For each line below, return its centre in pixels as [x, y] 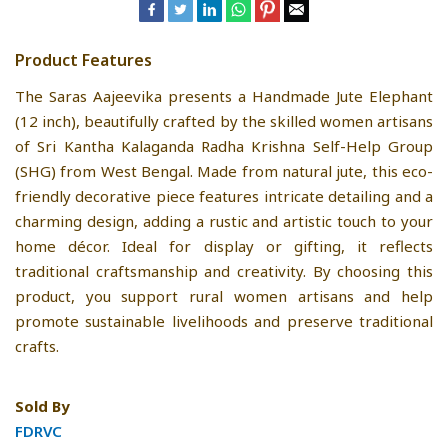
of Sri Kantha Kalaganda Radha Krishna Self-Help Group [224, 145]
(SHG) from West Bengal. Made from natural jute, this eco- [224, 170]
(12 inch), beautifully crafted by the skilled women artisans [224, 120]
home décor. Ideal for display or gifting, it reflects [224, 245]
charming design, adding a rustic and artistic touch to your [224, 220]
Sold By [42, 405]
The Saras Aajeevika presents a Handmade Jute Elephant [224, 95]
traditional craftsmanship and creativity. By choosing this [224, 270]
